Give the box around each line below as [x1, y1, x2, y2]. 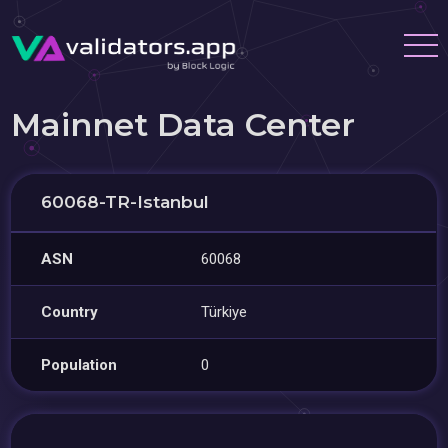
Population [41, 356, 118, 374]
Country [41, 303, 99, 321]
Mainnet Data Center [11, 105, 356, 144]
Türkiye [201, 303, 248, 321]
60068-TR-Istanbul [41, 192, 210, 212]
